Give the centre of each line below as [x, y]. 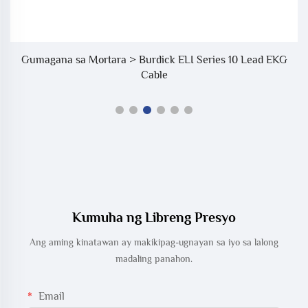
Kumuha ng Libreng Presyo [154, 218]
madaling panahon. [154, 259]
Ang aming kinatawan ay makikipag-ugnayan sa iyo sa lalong [154, 242]
